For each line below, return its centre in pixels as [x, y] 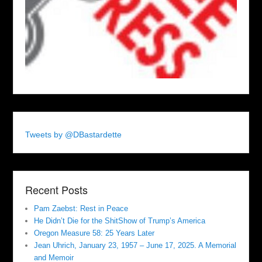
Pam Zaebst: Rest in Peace [81, 208]
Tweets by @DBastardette [74, 134]
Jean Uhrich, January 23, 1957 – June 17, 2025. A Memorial [135, 245]
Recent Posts [57, 189]
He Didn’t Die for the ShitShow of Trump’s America [120, 220]
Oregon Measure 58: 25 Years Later [94, 233]
